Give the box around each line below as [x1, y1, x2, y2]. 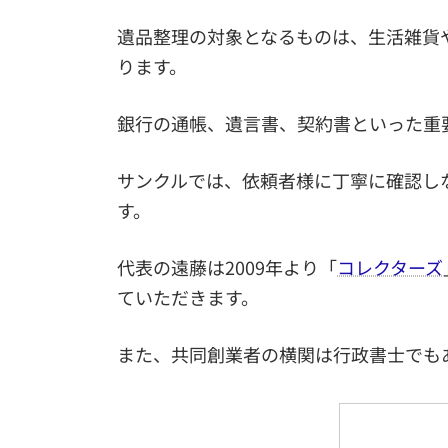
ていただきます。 [117, 283, 259, 310]
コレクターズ [337, 253, 443, 280]
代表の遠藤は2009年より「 [117, 253, 337, 280]
